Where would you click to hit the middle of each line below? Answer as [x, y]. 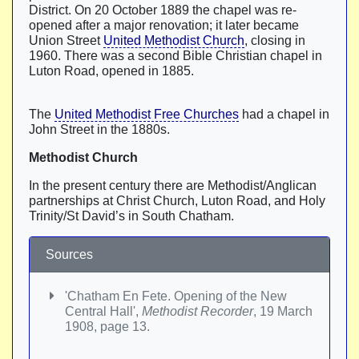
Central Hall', [103, 311]
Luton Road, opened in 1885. [111, 71]
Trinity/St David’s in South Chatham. [131, 216]
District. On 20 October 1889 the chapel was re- [163, 10]
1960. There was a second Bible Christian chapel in [175, 56]
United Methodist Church [174, 40]
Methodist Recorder [198, 311]
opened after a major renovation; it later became [164, 25]
